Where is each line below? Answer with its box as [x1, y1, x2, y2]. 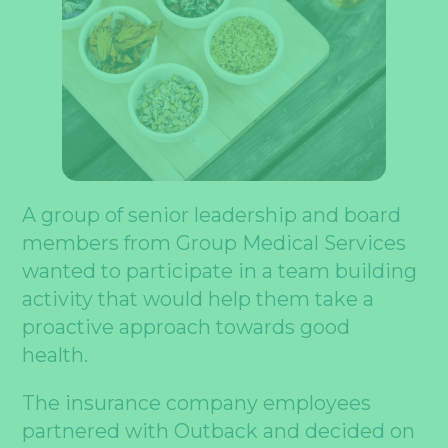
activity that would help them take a [22, 287, 375, 312]
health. [22, 343, 99, 368]
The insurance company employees [22, 390, 372, 415]
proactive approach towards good [22, 315, 351, 340]
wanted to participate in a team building [22, 259, 418, 284]
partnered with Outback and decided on [22, 418, 416, 443]
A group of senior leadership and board [22, 203, 402, 228]
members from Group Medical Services [22, 231, 407, 256]
